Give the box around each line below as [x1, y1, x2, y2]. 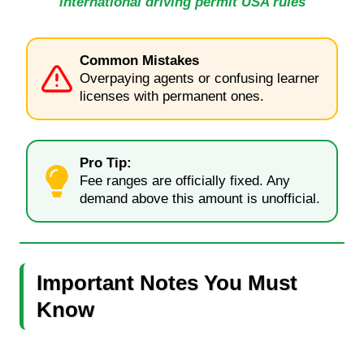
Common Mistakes [80, 52, 199, 68]
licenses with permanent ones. [80, 88, 264, 104]
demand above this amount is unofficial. [80, 190, 320, 206]
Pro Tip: [80, 154, 132, 171]
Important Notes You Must [37, 270, 297, 295]
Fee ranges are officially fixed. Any [80, 172, 290, 188]
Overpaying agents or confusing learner [80, 70, 319, 86]
